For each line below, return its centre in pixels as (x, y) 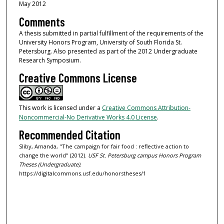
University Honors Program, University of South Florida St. (100, 42)
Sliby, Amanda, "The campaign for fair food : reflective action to (104, 146)
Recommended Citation (69, 135)
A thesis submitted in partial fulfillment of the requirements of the (111, 33)
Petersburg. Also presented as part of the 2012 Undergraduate (108, 51)
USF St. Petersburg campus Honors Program (144, 155)
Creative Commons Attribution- (146, 107)
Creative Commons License (78, 77)
